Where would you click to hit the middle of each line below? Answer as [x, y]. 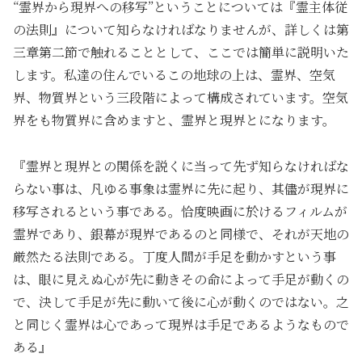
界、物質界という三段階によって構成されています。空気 [181, 98]
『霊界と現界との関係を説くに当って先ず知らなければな [181, 166]
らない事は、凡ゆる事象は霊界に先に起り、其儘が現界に [181, 189]
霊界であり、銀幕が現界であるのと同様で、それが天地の [181, 234]
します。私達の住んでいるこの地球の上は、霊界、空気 [174, 75]
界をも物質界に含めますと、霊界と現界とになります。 [174, 120]
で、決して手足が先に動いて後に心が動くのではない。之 [181, 302]
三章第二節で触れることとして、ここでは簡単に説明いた [181, 53]
